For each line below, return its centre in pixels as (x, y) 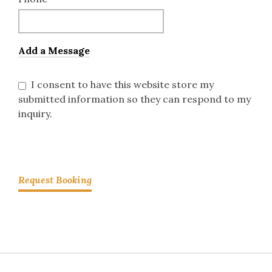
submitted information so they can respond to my (134, 99)
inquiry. (35, 114)
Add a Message (54, 50)
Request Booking (55, 180)
